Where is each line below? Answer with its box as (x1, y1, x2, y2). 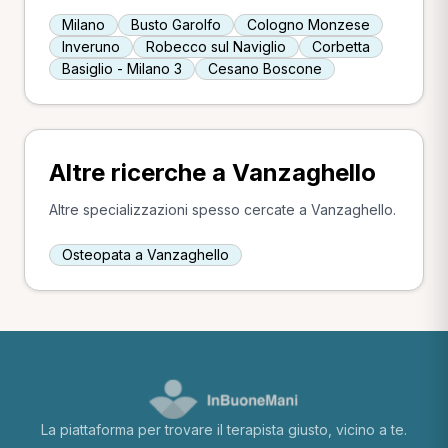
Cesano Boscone (208, 60, 322, 77)
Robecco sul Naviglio (146, 38, 286, 55)
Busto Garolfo (131, 16, 221, 33)
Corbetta (312, 38, 370, 55)
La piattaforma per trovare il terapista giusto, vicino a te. (41, 421, 407, 438)
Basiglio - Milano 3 (62, 60, 182, 77)
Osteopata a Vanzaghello (62, 246, 229, 263)
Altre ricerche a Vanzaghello (49, 158, 376, 187)
